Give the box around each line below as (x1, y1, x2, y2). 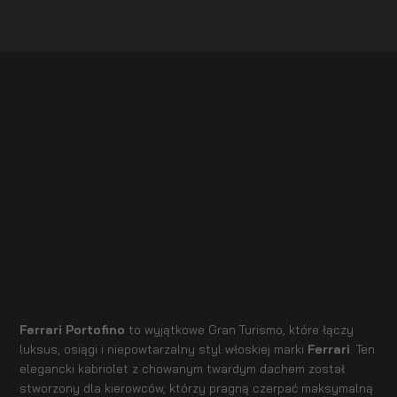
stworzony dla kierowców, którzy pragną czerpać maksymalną (19, 379, 374, 395)
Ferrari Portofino (19, 321, 129, 337)
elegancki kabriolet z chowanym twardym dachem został (19, 360, 346, 376)
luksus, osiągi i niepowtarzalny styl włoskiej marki (19, 340, 308, 356)
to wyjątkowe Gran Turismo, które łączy (128, 321, 354, 337)
